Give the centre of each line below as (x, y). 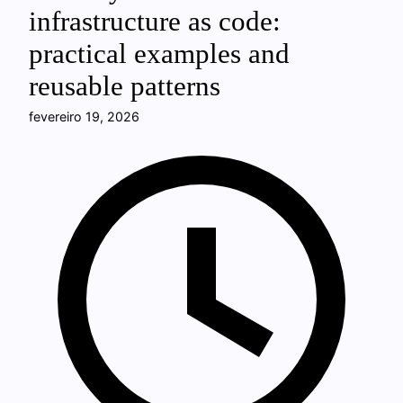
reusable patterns (125, 86)
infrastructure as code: (155, 22)
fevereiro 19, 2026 (84, 116)
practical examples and (159, 54)
